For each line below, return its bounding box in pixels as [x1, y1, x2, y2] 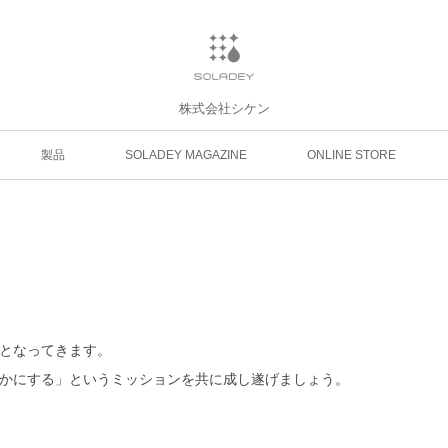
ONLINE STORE [306, 148, 396, 162]
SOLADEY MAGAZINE [124, 148, 247, 162]
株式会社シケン [178, 101, 270, 116]
